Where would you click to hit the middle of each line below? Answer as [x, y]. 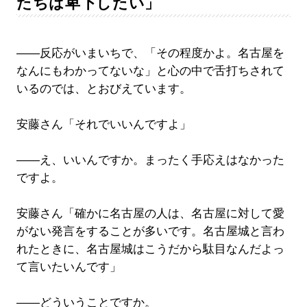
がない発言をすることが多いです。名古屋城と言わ [150, 232]
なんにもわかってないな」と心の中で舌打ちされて [150, 71]
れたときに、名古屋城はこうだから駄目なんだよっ [150, 249]
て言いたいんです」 [69, 267]
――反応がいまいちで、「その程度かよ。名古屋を [150, 53]
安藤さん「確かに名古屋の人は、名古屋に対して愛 [150, 214]
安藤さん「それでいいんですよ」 [103, 125]
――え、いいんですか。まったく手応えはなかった [150, 160]
